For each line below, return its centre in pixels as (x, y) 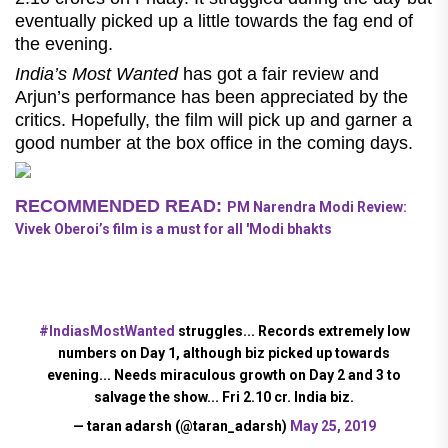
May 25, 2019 (332, 425)
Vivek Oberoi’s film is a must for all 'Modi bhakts (173, 228)
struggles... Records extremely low (292, 330)
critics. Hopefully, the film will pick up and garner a (213, 119)
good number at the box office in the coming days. (214, 142)
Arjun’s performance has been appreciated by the (211, 96)
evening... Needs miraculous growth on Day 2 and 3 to (224, 374)
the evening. (66, 43)
